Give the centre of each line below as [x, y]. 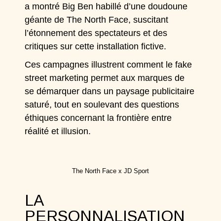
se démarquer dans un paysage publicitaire [110, 91]
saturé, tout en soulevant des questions [102, 105]
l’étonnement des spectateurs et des [96, 33]
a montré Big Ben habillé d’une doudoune [106, 6]
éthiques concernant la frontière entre [98, 118]
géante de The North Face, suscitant [97, 20]
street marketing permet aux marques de [105, 78]
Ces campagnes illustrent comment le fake [109, 65]
